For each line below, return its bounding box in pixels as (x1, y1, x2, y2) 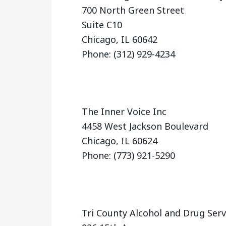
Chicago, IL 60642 (82, 33, 157, 45)
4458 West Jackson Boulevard (82, 120, 208, 132)
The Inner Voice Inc (82, 105, 166, 118)
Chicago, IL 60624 (82, 135, 157, 147)
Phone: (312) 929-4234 (82, 48, 175, 60)
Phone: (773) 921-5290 (82, 149, 175, 161)
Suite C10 (82, 19, 122, 31)
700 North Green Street (82, 4, 184, 16)
